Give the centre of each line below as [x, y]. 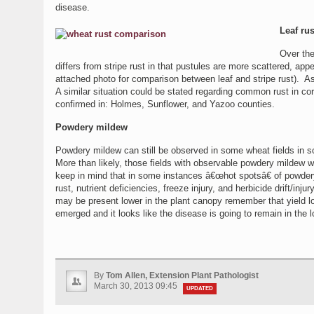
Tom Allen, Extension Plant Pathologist [182, 275]
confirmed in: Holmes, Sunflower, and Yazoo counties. [165, 104]
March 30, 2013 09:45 [137, 286]
